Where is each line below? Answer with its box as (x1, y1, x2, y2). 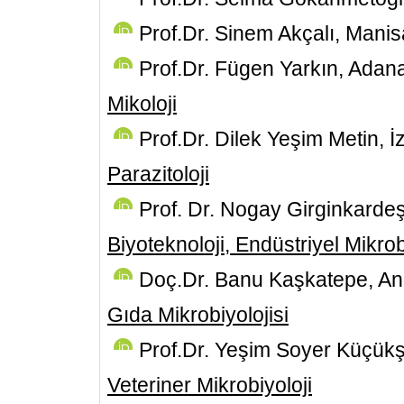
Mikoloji (107, 92, 177, 115)
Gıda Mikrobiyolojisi (107, 303, 289, 326)
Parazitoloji (107, 162, 209, 186)
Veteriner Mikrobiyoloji (107, 373, 312, 397)
